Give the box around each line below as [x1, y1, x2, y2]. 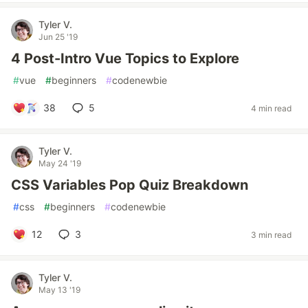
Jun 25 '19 [38, 32, 78, 42]
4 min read [251, 102, 291, 113]
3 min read [251, 229, 291, 240]
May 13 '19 [38, 285, 80, 295]
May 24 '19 [38, 158, 81, 168]
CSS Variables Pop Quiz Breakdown [11, 177, 248, 193]
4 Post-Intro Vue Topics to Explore [11, 50, 239, 67]
